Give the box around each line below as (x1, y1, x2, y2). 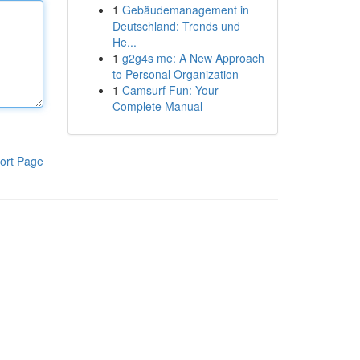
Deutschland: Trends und (112, 18, 240, 34)
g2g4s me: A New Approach (121, 50, 264, 66)
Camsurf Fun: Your (121, 82, 219, 98)
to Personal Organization (112, 66, 239, 82)
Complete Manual (112, 98, 202, 114)
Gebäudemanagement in (121, 2, 249, 18)
